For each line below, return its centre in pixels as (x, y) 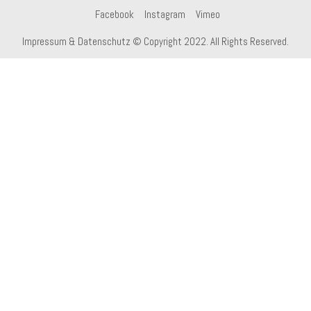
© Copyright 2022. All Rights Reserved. (210, 41)
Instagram (165, 14)
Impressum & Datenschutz (76, 41)
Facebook (114, 14)
